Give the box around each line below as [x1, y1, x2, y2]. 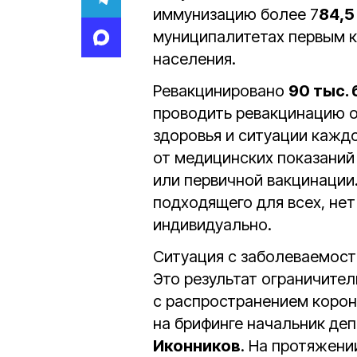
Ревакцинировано [153, 81, 288, 100]
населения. [153, 49, 236, 69]
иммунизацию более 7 [153, 5, 319, 24]
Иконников [153, 336, 241, 355]
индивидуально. [153, 215, 272, 234]
